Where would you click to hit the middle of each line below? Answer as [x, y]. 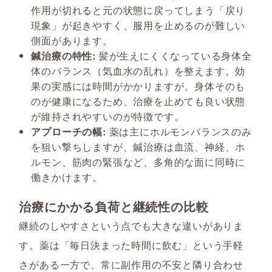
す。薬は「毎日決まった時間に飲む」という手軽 [131, 245]
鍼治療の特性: [65, 56]
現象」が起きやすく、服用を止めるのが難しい [138, 25]
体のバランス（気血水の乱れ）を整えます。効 [138, 71]
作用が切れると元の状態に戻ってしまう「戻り [138, 10]
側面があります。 [72, 41]
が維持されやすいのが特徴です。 [108, 117]
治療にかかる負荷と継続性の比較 [114, 206]
